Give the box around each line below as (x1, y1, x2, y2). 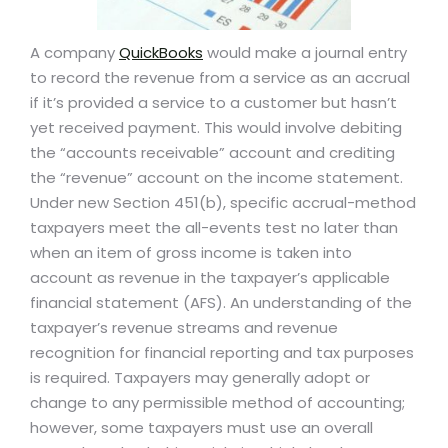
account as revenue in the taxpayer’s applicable (30, 267, 390, 289)
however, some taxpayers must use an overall (30, 417, 373, 439)
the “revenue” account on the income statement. (30, 167, 403, 189)
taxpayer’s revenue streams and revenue (30, 317, 338, 339)
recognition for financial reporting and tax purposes (30, 342, 414, 364)
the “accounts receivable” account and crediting (30, 142, 395, 164)
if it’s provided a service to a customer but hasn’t (30, 92, 397, 114)
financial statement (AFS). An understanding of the (30, 292, 412, 314)
